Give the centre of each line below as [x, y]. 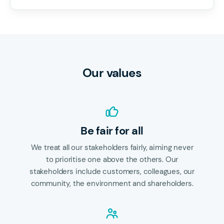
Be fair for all [112, 131]
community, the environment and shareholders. [112, 183]
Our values [112, 73]
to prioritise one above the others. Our [112, 159]
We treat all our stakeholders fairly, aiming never [112, 147]
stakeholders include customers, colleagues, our [112, 171]
